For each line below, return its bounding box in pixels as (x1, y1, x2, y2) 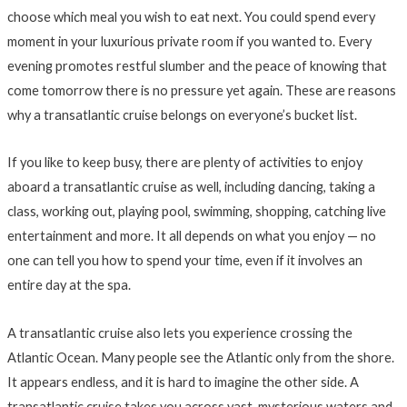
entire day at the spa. (6, 277, 131, 293)
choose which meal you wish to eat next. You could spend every (6, 8, 375, 25)
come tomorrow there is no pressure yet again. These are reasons (6, 82, 396, 98)
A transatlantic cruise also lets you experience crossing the (6, 324, 352, 341)
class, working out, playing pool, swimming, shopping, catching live (6, 203, 386, 220)
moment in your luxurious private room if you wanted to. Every (6, 33, 372, 49)
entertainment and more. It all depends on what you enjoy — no (6, 228, 376, 244)
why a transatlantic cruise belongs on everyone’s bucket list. (6, 106, 357, 123)
